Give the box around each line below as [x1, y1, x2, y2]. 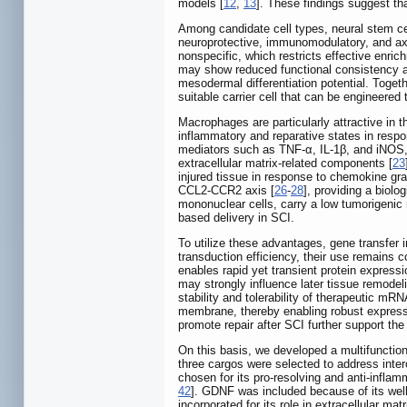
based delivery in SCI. [178, 210, 294, 224]
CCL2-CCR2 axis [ [178, 183, 274, 197]
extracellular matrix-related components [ [178, 155, 392, 170]
